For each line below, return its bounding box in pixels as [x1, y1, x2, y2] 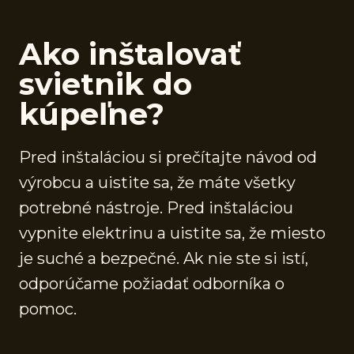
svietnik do [19, 65, 192, 103]
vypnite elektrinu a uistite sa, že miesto [19, 223, 326, 243]
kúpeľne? [19, 95, 164, 133]
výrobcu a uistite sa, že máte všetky [19, 172, 296, 192]
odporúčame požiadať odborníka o [19, 273, 284, 293]
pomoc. [19, 299, 77, 318]
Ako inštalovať [19, 35, 242, 73]
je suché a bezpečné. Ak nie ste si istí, [19, 248, 308, 268]
